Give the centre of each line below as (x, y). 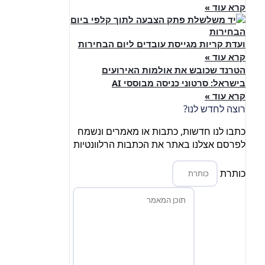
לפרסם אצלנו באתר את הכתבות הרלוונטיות (159, 144)
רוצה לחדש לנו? (214, 109)
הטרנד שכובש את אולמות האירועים (174, 70)
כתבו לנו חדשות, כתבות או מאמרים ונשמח (161, 131)
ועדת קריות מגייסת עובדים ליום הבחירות (162, 43)
